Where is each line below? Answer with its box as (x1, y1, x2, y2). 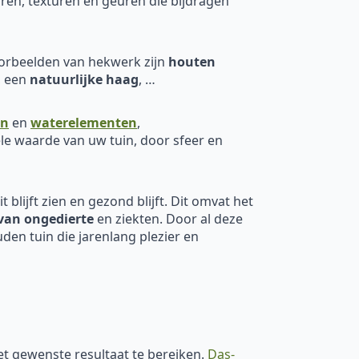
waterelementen (30, 113, 137, 131)
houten (168, 52, 216, 71)
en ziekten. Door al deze (94, 209, 243, 228)
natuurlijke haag (30, 70, 139, 88)
